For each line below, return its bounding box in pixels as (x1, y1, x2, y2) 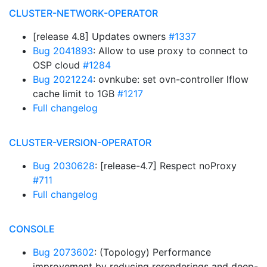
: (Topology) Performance (94, 246, 211, 258)
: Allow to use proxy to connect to (93, 45, 248, 57)
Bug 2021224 (33, 73, 93, 85)
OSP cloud (33, 59, 83, 71)
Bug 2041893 (33, 45, 93, 57)
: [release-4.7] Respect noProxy (95, 160, 237, 172)
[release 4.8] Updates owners (33, 30, 169, 42)
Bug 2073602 (33, 246, 94, 258)
